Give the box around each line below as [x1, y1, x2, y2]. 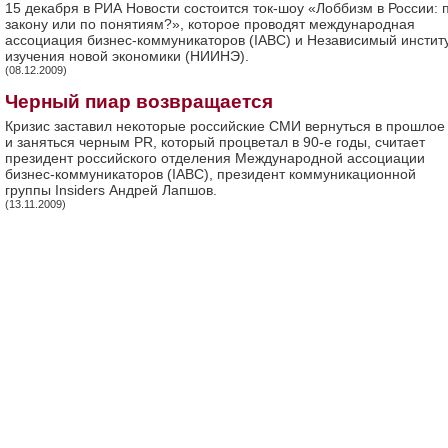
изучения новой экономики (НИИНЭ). [5, 48, 249, 64]
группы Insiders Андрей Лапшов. [5, 182, 217, 198]
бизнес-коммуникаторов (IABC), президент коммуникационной [5, 166, 416, 182]
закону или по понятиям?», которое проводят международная [5, 16, 415, 32]
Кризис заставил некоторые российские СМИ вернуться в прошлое [5, 118, 445, 134]
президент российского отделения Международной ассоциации [5, 150, 425, 166]
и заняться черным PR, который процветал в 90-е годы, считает [5, 134, 425, 150]
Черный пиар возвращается [5, 91, 273, 112]
